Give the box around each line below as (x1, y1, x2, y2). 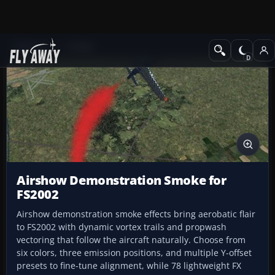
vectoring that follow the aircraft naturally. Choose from (17, 234, 246, 246)
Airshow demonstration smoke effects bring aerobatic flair (17, 208, 255, 220)
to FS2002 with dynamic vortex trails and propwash (17, 221, 227, 233)
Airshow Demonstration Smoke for (17, 172, 227, 189)
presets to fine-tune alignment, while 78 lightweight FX (17, 260, 241, 272)
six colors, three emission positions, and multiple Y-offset (17, 247, 252, 259)
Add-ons (15, 41, 47, 53)
